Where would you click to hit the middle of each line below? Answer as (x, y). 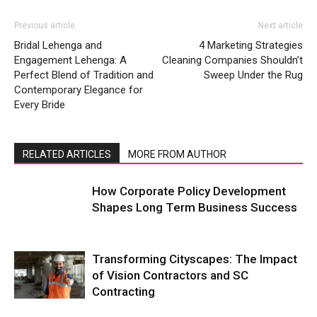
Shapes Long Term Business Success (195, 207)
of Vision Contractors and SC (170, 275)
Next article (281, 25)
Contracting (123, 292)
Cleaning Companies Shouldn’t (232, 60)
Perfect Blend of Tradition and (84, 75)
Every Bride (40, 105)
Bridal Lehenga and (58, 45)
